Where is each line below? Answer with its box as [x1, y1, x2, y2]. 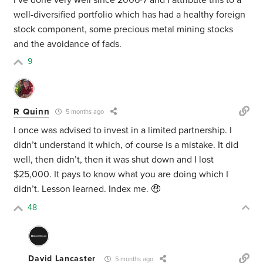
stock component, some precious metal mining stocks [14, 23, 234, 36]
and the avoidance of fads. [14, 38, 124, 50]
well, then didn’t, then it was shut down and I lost [14, 154, 214, 166]
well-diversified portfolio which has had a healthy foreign [14, 9, 246, 21]
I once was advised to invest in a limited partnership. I [14, 124, 232, 137]
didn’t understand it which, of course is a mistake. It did [14, 139, 239, 151]
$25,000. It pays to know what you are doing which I [14, 168, 229, 181]
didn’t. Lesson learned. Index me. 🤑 [14, 183, 161, 195]
